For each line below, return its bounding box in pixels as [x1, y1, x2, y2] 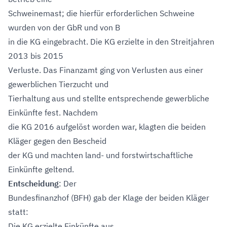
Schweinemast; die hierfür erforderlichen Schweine [8, 8, 195, 18]
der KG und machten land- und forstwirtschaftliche [8, 150, 193, 160]
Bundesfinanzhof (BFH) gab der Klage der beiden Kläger [8, 193, 209, 203]
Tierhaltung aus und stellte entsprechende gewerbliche [8, 93, 209, 103]
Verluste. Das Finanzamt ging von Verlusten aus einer [8, 65, 203, 75]
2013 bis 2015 [8, 51, 63, 61]
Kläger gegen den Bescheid [8, 136, 106, 146]
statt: [8, 207, 28, 217]
